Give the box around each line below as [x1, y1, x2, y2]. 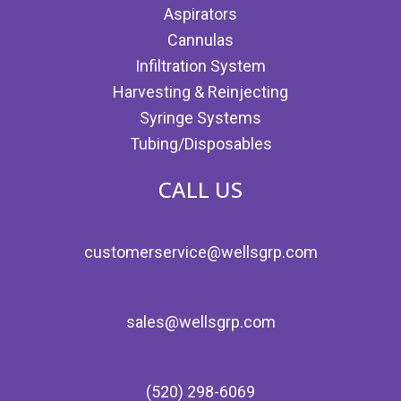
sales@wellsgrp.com [125, 311, 276, 331]
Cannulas [167, 30, 234, 49]
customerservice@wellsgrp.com [83, 242, 318, 261]
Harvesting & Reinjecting [113, 81, 288, 101]
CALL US [158, 174, 243, 204]
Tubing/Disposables [129, 133, 272, 153]
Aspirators [164, 4, 237, 23]
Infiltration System [135, 55, 266, 75]
